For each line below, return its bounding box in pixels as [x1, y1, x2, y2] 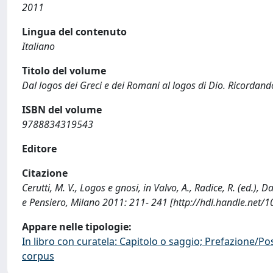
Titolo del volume [22, 64, 106, 77]
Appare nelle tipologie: [22, 220, 132, 233]
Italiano [22, 40, 55, 53]
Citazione [22, 166, 68, 180]
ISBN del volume [22, 103, 102, 116]
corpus [22, 249, 54, 263]
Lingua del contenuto [22, 25, 127, 38]
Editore [22, 142, 57, 155]
